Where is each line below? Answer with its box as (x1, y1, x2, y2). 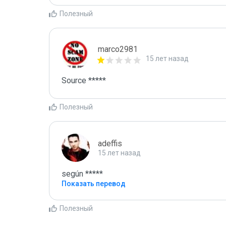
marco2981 (98, 44, 138, 54)
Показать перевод (62, 180, 126, 188)
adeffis (98, 139, 122, 148)
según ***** (62, 169, 103, 179)
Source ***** (62, 76, 106, 85)
